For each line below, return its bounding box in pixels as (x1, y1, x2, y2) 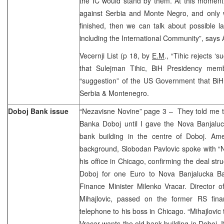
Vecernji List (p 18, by (79, 50, 152, 60)
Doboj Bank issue (8, 105, 68, 116)
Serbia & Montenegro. (79, 87, 149, 98)
